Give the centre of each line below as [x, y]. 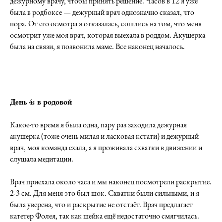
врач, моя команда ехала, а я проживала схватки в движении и [106, 147]
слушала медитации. [42, 159]
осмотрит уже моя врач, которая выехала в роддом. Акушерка [108, 35]
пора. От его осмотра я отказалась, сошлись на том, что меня [106, 24]
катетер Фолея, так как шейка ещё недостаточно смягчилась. [105, 216]
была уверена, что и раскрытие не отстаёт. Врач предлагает [101, 204]
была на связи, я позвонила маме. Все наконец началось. [97, 46]
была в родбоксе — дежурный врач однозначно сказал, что [102, 12]
